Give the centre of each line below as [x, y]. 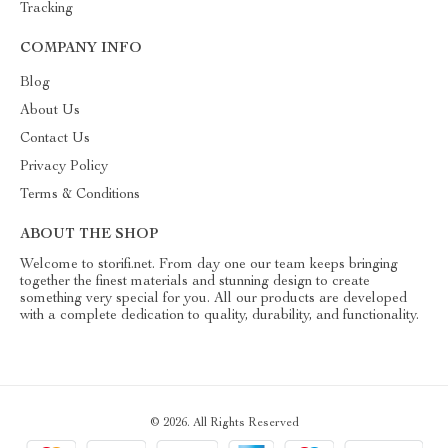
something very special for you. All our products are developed [213, 299]
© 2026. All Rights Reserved [224, 423]
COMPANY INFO [81, 49]
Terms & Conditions [80, 195]
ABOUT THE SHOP [89, 235]
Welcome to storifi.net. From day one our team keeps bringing [209, 265]
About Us [50, 111]
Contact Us [55, 139]
